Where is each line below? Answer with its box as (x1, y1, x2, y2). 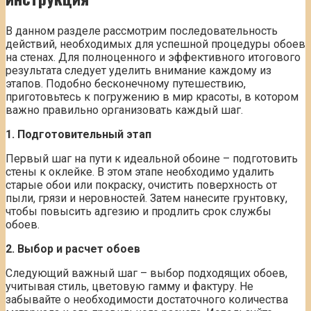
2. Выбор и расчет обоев (6, 242, 140, 256)
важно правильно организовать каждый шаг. (6, 103, 243, 117)
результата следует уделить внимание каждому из (6, 64, 271, 78)
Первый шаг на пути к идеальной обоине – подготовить (6, 152, 298, 166)
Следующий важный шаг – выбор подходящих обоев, (6, 267, 287, 280)
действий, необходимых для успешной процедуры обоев (6, 37, 305, 51)
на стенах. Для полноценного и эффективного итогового (6, 51, 301, 65)
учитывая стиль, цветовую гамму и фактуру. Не (6, 280, 253, 294)
